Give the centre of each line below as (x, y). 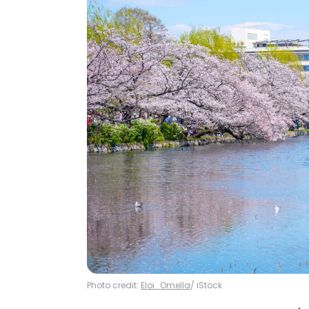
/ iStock (206, 285)
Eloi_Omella (166, 285)
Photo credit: (114, 285)
